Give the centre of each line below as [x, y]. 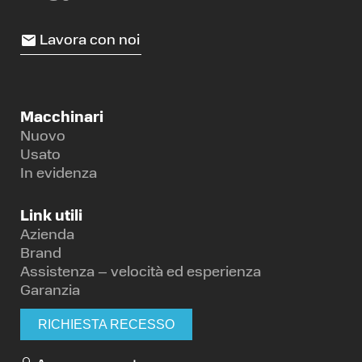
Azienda [47, 235]
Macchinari [62, 118]
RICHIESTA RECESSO [106, 324]
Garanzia [50, 291]
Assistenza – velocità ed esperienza [141, 272]
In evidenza [59, 174]
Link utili [51, 217]
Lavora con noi [90, 40]
